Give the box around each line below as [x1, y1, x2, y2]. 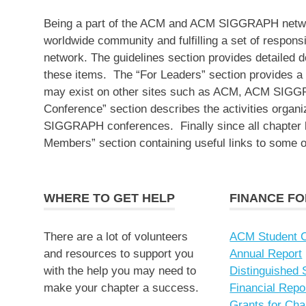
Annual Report [229, 247, 303, 260]
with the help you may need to [44, 264, 196, 277]
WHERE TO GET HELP [44, 191, 175, 206]
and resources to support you [44, 247, 193, 260]
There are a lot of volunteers [44, 229, 188, 243]
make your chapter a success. [44, 281, 206, 294]
